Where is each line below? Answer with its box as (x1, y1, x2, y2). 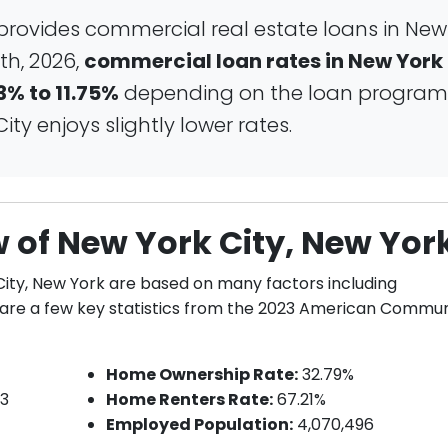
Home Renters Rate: (105, 387, 273, 411)
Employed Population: (105, 412, 293, 436)
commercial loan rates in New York (84, 46, 443, 75)
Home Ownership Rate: (105, 362, 298, 386)
